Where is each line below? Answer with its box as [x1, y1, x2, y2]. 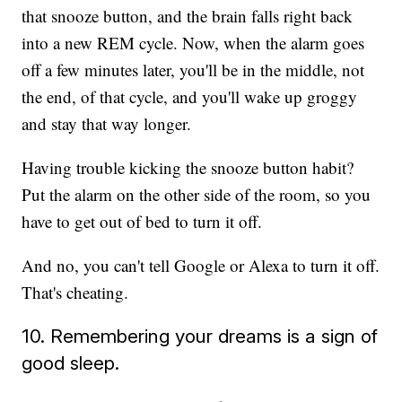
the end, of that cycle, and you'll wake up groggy [22, 85, 358, 109]
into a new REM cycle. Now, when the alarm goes [22, 31, 365, 55]
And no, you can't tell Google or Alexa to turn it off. [22, 254, 380, 277]
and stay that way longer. [22, 112, 192, 135]
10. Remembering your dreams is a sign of [22, 325, 379, 348]
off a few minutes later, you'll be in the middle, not [22, 58, 365, 82]
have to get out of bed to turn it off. [22, 210, 263, 233]
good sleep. [22, 352, 120, 375]
